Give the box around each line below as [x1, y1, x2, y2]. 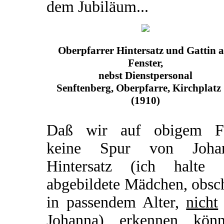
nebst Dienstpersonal [98, 69, 192, 81]
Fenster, [128, 56, 163, 69]
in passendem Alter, [46, 193, 186, 211]
